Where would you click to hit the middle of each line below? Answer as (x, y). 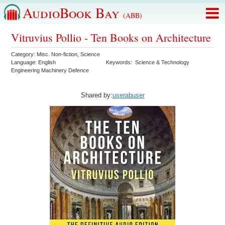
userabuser (128, 95)
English (47, 62)
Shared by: (96, 95)
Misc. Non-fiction (57, 54)
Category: (24, 54)
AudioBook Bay (73, 13)
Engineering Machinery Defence (50, 70)
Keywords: (121, 62)
